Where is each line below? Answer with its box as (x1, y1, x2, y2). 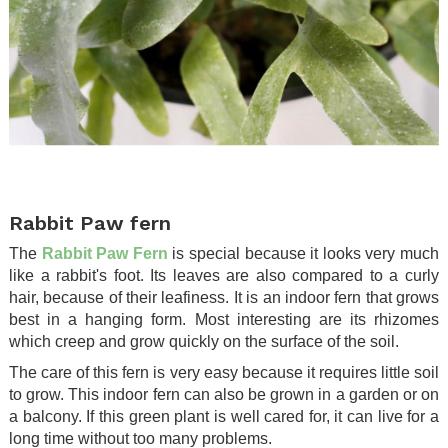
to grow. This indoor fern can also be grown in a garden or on (9, 385, 439, 403)
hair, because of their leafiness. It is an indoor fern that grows (9, 288, 439, 306)
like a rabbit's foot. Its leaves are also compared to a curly (9, 266, 439, 284)
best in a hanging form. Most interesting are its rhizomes (9, 310, 439, 328)
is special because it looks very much (167, 244, 440, 262)
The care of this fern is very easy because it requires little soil (9, 363, 439, 381)
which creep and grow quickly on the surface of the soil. (9, 332, 399, 350)
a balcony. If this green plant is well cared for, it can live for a (9, 407, 439, 425)
